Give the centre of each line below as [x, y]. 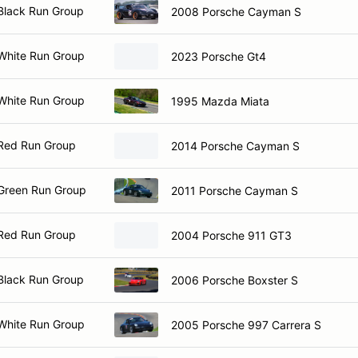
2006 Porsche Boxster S [235, 280]
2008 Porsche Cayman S [236, 11]
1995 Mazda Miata [220, 101]
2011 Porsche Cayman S [235, 190]
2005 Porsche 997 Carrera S [246, 324]
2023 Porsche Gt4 [219, 56]
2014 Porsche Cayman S [235, 145]
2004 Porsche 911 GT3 [231, 235]
